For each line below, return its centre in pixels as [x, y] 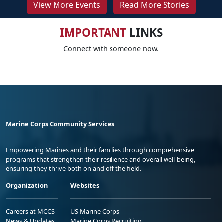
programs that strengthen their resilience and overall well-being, [101, 159]
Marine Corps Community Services [60, 124]
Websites [85, 186]
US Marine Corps [95, 211]
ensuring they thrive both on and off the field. [74, 169]
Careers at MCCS [30, 211]
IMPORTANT [93, 33]
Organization [27, 186]
